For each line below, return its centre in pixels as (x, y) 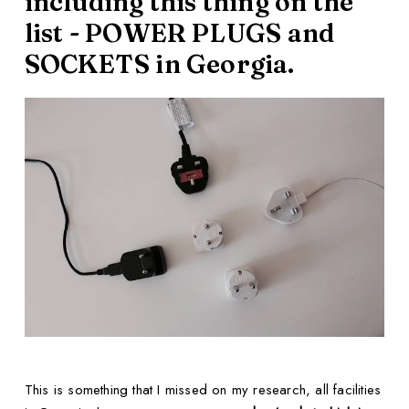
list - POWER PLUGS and (179, 33)
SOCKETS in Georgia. (159, 64)
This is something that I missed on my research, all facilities (203, 390)
